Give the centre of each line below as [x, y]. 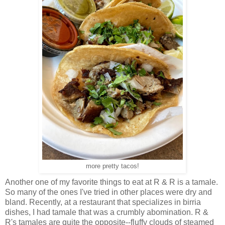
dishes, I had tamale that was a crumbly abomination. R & [107, 212]
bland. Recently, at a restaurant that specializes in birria [103, 202]
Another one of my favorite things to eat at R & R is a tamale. [111, 182]
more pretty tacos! [113, 166]
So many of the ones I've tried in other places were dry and [108, 192]
